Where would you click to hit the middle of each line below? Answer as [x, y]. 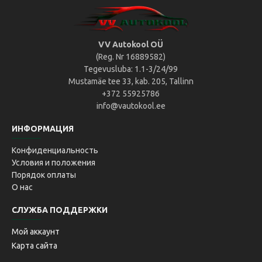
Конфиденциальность [55, 150]
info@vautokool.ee [131, 106]
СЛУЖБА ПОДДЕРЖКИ [60, 210]
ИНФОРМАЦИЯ [43, 129]
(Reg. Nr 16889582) [131, 57]
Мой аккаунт [36, 232]
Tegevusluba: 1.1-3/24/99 [131, 69]
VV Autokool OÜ [131, 44]
